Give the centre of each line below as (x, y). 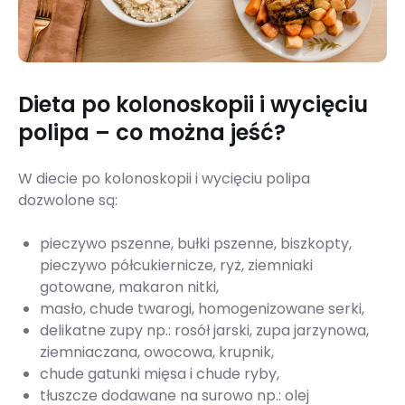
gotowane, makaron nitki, (129, 287)
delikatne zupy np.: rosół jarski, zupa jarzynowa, (204, 331)
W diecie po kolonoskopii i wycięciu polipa (164, 179)
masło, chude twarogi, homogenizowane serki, (202, 309)
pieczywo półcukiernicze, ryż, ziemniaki (176, 266)
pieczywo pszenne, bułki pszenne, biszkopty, (196, 244)
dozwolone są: (68, 201)
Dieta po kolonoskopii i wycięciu (193, 105)
